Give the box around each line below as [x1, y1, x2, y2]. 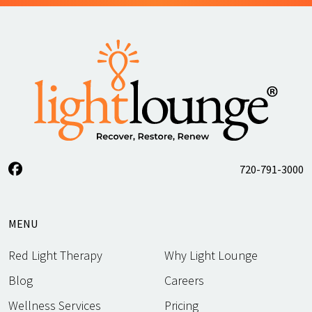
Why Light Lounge [164, 247, 258, 263]
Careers [164, 272, 204, 288]
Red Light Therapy [8, 247, 102, 263]
